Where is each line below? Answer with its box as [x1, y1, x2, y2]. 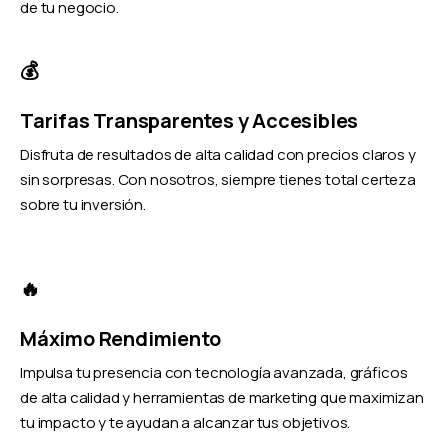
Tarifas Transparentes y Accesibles [20, 107, 359, 135]
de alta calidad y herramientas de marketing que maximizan [20, 387, 424, 409]
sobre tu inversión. [20, 194, 146, 216]
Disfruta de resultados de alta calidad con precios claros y [20, 144, 416, 166]
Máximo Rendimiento [20, 325, 221, 353]
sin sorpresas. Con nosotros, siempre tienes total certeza [20, 169, 416, 191]
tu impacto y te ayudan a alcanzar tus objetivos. [20, 412, 351, 434]
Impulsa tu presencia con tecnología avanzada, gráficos [20, 362, 408, 384]
